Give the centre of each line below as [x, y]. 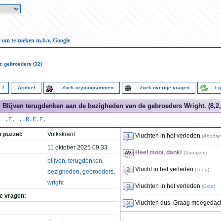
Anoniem [195, 153]
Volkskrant [61, 134]
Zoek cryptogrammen [88, 88]
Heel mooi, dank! [159, 152]
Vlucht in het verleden [164, 169]
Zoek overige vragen [165, 88]
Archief [26, 88]
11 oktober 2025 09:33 [77, 147]
